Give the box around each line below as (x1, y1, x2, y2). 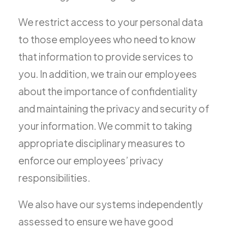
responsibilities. (18, 172, 92, 184)
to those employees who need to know (18, 33, 195, 45)
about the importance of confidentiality (18, 85, 197, 97)
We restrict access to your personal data (18, 16, 203, 28)
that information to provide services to (18, 50, 193, 63)
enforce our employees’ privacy (18, 154, 163, 166)
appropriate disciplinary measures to (18, 137, 185, 149)
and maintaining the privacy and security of (18, 102, 209, 115)
